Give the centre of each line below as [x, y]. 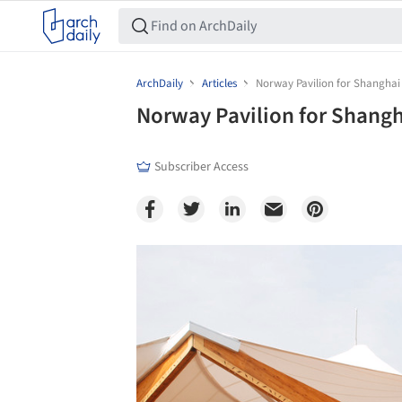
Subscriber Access [201, 167]
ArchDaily [160, 83]
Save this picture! [117, 262]
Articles [219, 83]
